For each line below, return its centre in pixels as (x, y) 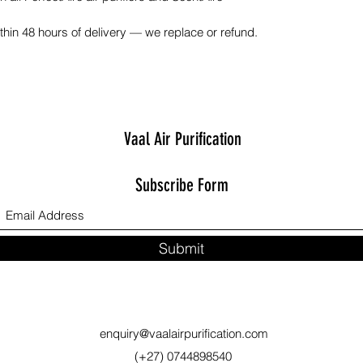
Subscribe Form (181, 185)
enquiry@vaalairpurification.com (184, 333)
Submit (181, 248)
